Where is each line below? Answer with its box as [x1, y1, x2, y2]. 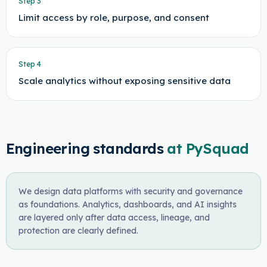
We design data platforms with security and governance [18, 186, 243, 197]
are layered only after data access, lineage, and [18, 212, 210, 223]
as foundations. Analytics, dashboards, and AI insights [18, 199, 237, 210]
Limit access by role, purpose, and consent [18, 12, 209, 23]
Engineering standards [5, 139, 163, 157]
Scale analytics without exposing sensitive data [18, 75, 231, 86]
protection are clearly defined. [18, 225, 138, 236]
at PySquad [167, 139, 249, 157]
